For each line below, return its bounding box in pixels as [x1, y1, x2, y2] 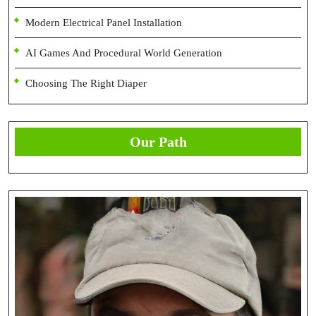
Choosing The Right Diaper [25, 78, 147, 89]
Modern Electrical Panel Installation [25, 17, 182, 28]
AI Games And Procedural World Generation [25, 47, 222, 59]
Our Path [129, 134, 187, 150]
